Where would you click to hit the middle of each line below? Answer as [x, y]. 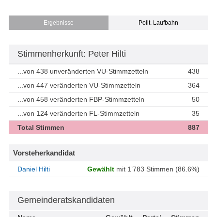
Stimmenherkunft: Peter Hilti [72, 54]
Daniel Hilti [34, 169]
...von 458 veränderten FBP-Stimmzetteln [81, 100]
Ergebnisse [59, 23]
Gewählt [101, 169]
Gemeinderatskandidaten [66, 200]
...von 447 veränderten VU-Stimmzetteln [79, 85]
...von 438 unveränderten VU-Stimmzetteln [83, 71]
